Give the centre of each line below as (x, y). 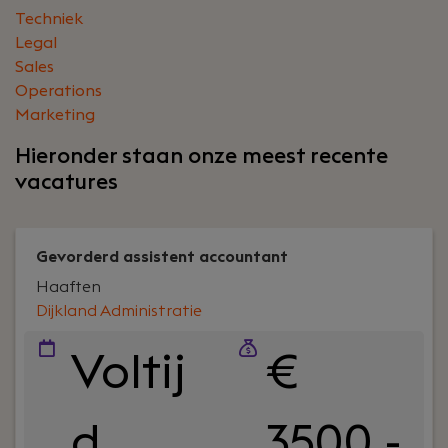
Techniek (49, 19)
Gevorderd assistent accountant (162, 257)
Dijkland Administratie (119, 311)
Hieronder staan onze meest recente (201, 156)
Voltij (128, 373)
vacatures (66, 182)
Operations (58, 91)
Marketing (55, 115)
